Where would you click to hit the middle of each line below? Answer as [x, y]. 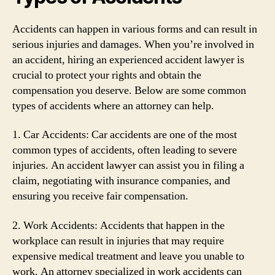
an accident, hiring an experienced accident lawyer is [128, 60]
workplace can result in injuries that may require [118, 241]
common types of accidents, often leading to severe [125, 150]
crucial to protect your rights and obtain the [107, 75]
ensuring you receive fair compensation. [100, 196]
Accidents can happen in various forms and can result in [135, 29]
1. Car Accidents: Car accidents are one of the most [125, 135]
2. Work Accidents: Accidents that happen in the [118, 225]
